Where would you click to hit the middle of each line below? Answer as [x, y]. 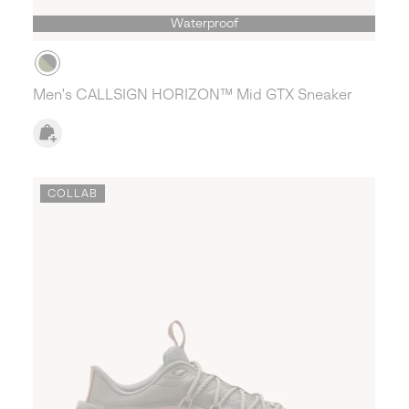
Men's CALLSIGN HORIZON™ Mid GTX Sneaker [193, 95]
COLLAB [73, 194]
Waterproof [204, 24]
